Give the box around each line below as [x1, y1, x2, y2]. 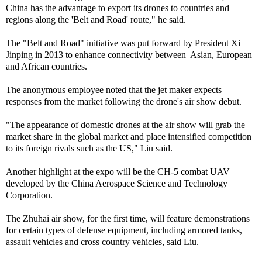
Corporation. [6, 190, 53, 200]
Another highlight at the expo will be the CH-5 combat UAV [6, 167, 230, 177]
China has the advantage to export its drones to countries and [6, 3, 229, 13]
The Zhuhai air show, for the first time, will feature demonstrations [6, 213, 250, 223]
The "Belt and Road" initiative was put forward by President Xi [6, 38, 240, 48]
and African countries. [6, 61, 87, 71]
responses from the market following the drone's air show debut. [6, 96, 242, 106]
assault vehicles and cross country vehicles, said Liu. [6, 237, 199, 247]
